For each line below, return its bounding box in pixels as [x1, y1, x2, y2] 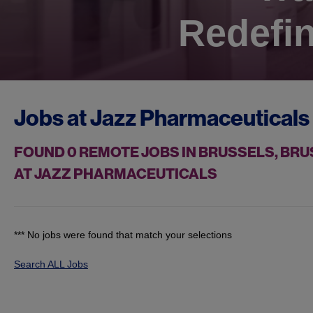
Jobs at [14, 105, 90, 132]
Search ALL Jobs [14, 259, 88, 270]
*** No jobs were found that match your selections [14, 229, 232, 241]
